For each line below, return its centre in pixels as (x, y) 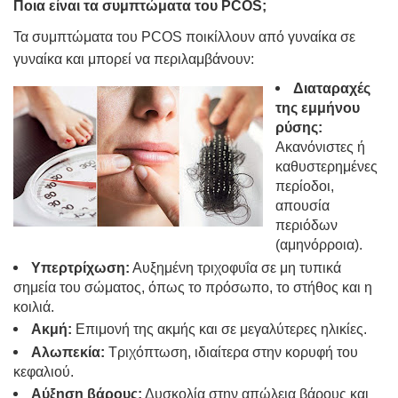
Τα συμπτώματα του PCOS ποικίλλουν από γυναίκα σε (184, 37)
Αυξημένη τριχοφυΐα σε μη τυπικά (235, 267)
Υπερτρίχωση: (80, 267)
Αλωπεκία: (68, 352)
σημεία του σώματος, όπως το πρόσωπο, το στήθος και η (193, 287)
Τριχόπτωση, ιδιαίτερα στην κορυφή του (231, 352)
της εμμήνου (318, 108)
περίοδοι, (305, 187)
